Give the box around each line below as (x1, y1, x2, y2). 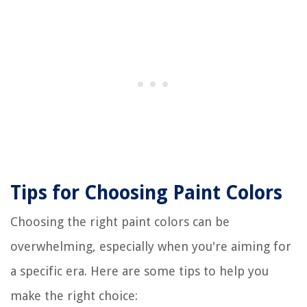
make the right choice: (10, 288, 138, 303)
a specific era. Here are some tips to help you (10, 263, 269, 278)
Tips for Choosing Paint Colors (10, 181, 282, 204)
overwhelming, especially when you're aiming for (10, 238, 291, 254)
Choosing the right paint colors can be (10, 214, 230, 229)
